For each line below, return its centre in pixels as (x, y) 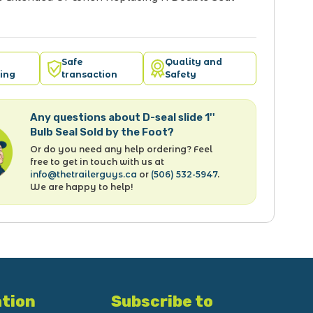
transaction (90, 74)
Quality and (193, 62)
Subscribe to (162, 301)
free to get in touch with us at (97, 162)
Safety (180, 74)
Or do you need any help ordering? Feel (122, 149)
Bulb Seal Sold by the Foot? (102, 132)
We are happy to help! (82, 187)
